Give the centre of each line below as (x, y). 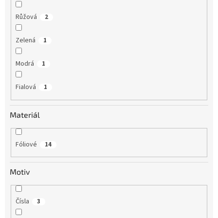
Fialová (26, 87)
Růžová (26, 17)
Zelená (25, 41)
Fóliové (26, 144)
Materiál (25, 114)
